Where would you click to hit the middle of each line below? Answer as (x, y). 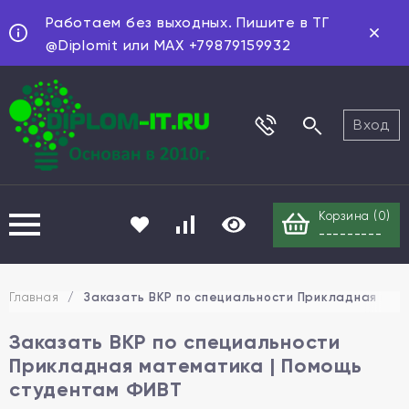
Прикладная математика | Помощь (186, 366)
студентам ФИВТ (96, 389)
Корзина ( (348, 215)
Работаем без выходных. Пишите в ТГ (188, 22)
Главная (34, 297)
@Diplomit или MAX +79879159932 (168, 45)
